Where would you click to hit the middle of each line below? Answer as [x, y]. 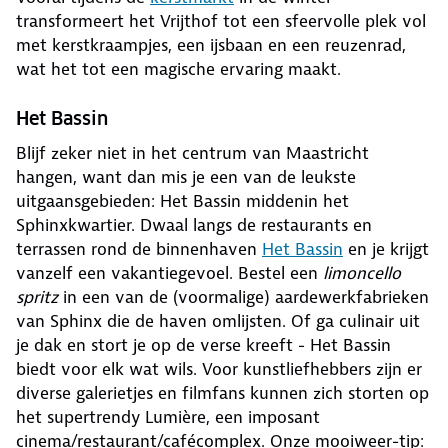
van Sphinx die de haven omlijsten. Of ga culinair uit [218, 321]
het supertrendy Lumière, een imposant [168, 417]
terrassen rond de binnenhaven [139, 249]
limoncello [359, 273]
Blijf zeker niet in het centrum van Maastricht [192, 153]
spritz [37, 297]
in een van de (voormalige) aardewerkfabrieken [243, 297]
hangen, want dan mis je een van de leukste [186, 177]
